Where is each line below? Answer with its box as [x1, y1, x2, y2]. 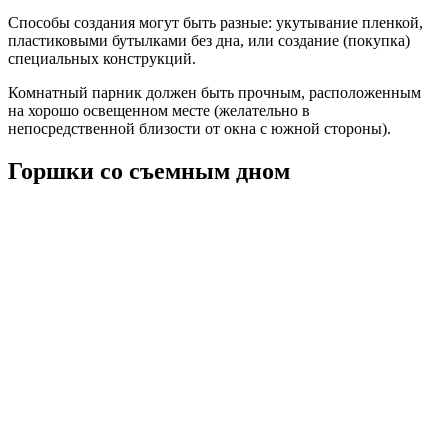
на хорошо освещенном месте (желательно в [8, 102, 310, 120]
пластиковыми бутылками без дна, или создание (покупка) [8, 32, 410, 50]
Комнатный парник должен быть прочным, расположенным [8, 84, 421, 102]
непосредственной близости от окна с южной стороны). [8, 120, 391, 138]
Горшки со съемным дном [8, 157, 290, 184]
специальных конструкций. [8, 50, 196, 68]
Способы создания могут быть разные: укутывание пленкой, [8, 14, 423, 32]
